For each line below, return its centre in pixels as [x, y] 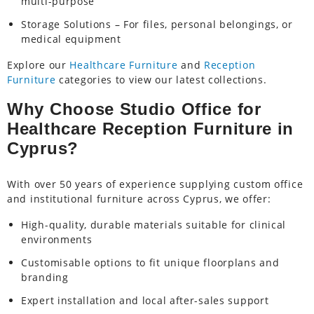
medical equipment [71, 39]
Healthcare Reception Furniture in [151, 129]
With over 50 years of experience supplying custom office [155, 184]
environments [57, 240]
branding [45, 278]
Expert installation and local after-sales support [145, 301]
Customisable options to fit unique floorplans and [150, 263]
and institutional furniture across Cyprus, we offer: [139, 199]
